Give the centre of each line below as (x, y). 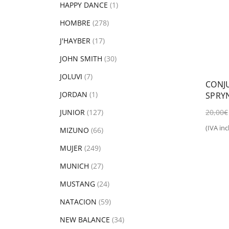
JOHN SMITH (81, 59)
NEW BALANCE (85, 220)
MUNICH (74, 166)
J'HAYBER (75, 41)
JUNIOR (72, 112)
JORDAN (74, 94)
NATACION (78, 202)
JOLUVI (71, 76)
